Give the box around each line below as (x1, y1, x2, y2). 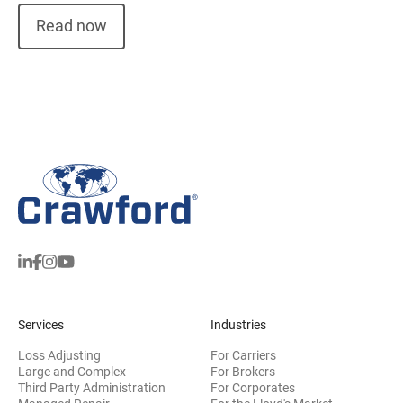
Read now (36, 16, 107, 36)
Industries (210, 317, 266, 332)
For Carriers (210, 347, 276, 363)
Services (18, 317, 64, 332)
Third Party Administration (18, 380, 166, 395)
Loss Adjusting (18, 347, 101, 363)
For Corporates (210, 380, 295, 395)
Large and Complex (18, 363, 126, 379)
